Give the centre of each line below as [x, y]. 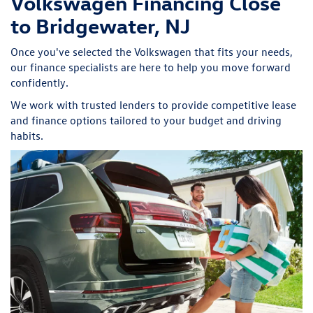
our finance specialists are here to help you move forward [151, 67]
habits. [27, 135]
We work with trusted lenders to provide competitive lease [153, 104]
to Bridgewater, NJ [100, 25]
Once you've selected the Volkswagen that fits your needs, [152, 51]
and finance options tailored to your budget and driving [146, 120]
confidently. [39, 82]
